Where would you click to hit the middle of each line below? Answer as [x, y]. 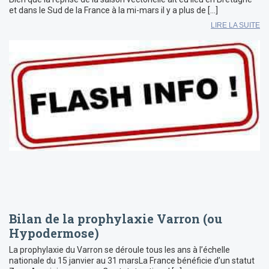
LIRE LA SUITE [235, 26]
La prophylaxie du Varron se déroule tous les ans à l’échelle [119, 250]
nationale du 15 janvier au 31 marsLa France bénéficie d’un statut [132, 261]
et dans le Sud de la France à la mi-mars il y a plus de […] [113, 11]
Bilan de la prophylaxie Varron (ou [116, 219]
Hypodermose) [54, 233]
